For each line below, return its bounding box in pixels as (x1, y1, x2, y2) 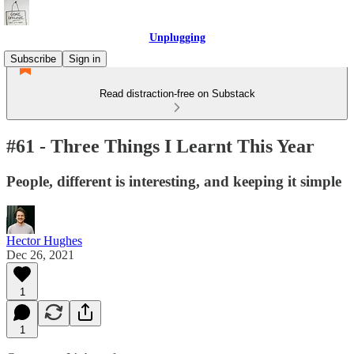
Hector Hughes (6, 233, 82, 247)
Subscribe (10, 53, 56, 65)
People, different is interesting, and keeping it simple (6, 172, 341, 190)
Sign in (69, 53, 100, 65)
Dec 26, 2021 (6, 247, 74, 262)
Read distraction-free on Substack (99, 88, 255, 100)
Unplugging (149, 32, 205, 43)
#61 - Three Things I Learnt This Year (6, 135, 314, 156)
